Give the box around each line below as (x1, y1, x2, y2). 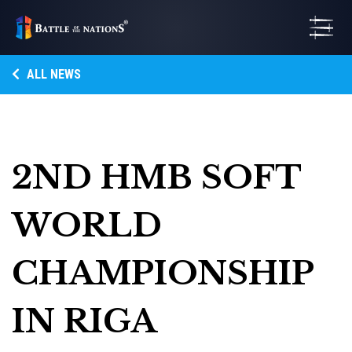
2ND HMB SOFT (12, 157, 301, 197)
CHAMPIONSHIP (12, 253, 313, 293)
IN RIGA (12, 301, 157, 341)
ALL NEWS (24, 67, 81, 82)
